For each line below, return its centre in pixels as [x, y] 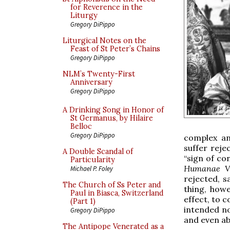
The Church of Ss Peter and [112, 185]
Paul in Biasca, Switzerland [117, 193]
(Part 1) [83, 201]
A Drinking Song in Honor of [113, 110]
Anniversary [91, 82]
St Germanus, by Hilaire [112, 118]
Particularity [93, 160]
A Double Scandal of [98, 151]
